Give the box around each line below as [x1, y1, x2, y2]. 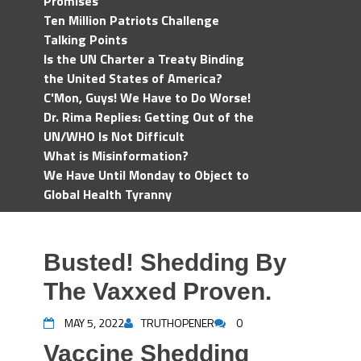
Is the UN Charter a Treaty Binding [44, 49, 244, 68]
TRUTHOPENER [141, 314, 214, 331]
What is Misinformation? [44, 146, 189, 165]
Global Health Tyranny [44, 185, 172, 204]
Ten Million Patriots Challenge [44, 10, 219, 30]
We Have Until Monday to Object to [44, 165, 249, 185]
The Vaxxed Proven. [44, 278, 272, 305]
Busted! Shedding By [44, 249, 287, 276]
